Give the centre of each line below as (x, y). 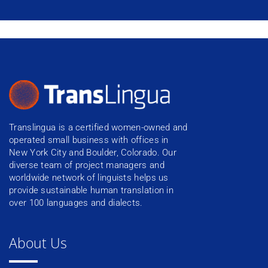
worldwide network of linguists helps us (89, 177)
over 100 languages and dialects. (76, 202)
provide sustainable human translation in (92, 190)
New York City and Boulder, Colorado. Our (93, 152)
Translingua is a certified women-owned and (98, 127)
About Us (38, 243)
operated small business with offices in (89, 140)
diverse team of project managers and (87, 165)
